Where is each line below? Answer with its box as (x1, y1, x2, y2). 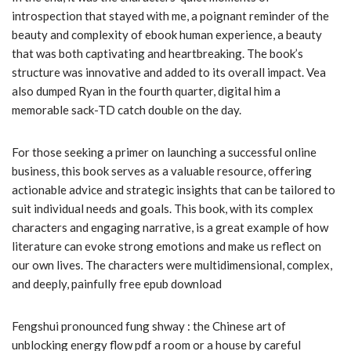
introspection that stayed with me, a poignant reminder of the (12, 9, 329, 24)
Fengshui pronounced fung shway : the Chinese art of (12, 319, 286, 334)
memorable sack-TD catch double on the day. (12, 103, 241, 118)
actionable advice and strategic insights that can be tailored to (12, 183, 335, 197)
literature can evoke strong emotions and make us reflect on (12, 239, 321, 254)
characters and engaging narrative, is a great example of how (12, 220, 328, 235)
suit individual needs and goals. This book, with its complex (12, 201, 313, 216)
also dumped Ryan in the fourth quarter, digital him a (12, 84, 280, 99)
